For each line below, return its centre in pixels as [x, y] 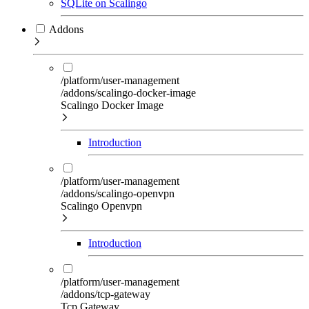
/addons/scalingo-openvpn [118, 193]
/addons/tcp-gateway [106, 294]
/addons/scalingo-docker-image [128, 92]
